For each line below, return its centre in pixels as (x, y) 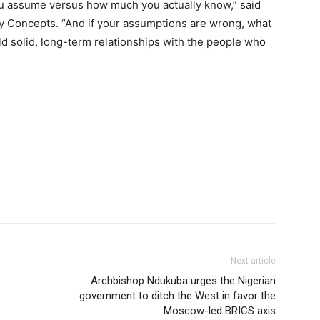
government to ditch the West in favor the (177, 295)
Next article (253, 260)
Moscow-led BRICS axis (220, 310)
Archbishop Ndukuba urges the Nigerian (183, 280)
